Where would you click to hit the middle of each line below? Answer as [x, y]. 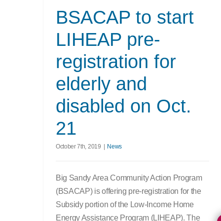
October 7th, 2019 [78, 147]
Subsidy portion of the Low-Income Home [125, 204]
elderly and [101, 84]
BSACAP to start [125, 17]
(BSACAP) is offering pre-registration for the [129, 191]
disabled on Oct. [124, 106]
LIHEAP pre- [108, 39]
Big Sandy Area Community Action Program [129, 178]
